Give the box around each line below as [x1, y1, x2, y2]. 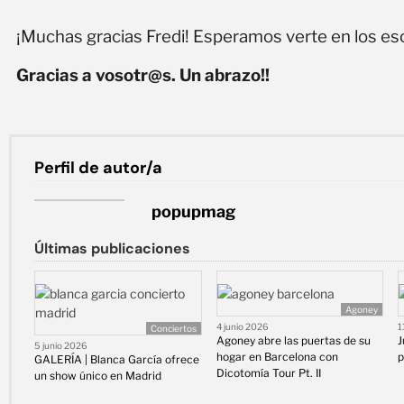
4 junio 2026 [216, 321, 269, 333]
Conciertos [150, 323, 197, 335]
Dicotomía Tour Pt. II [216, 366, 321, 381]
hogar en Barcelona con [216, 350, 338, 364]
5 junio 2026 [34, 340, 87, 352]
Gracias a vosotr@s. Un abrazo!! [16, 65, 270, 87]
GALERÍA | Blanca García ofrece [34, 353, 199, 367]
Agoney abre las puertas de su [216, 334, 371, 348]
